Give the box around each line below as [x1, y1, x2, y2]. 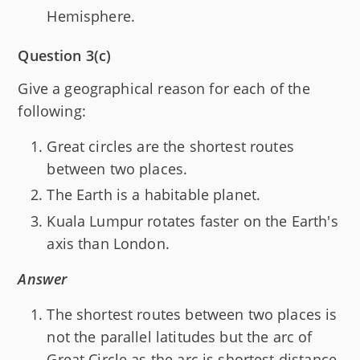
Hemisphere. [47, 6, 136, 26]
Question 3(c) [18, 45, 112, 65]
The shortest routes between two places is [47, 304, 337, 324]
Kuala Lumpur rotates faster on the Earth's [47, 211, 338, 231]
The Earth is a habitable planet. [47, 185, 261, 204]
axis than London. [47, 233, 170, 253]
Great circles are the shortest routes [47, 136, 294, 156]
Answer [18, 268, 67, 288]
